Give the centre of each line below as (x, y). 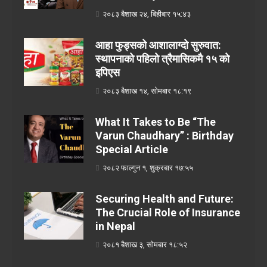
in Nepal (115, 226)
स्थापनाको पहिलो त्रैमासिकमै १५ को (162, 59)
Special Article (132, 150)
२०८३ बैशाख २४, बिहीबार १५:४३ (147, 14)
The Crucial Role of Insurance (168, 213)
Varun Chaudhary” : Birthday (164, 136)
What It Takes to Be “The (156, 122)
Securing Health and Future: (164, 199)
